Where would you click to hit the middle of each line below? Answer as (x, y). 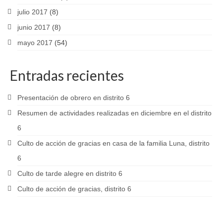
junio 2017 (34, 28)
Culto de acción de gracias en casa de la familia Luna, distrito (113, 143)
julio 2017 (32, 12)
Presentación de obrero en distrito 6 (74, 98)
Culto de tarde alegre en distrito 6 (70, 174)
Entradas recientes (67, 76)
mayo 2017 (35, 43)
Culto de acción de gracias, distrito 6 (74, 189)
